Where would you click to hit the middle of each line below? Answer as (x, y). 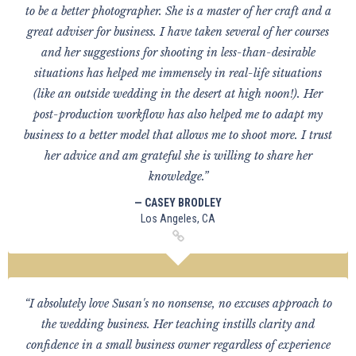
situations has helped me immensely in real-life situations (178, 73)
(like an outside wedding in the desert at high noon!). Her (178, 94)
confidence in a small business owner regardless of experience (178, 345)
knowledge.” (178, 176)
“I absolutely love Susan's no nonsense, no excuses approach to (178, 304)
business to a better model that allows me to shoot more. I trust (178, 135)
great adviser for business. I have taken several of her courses (178, 32)
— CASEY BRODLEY (178, 203)
